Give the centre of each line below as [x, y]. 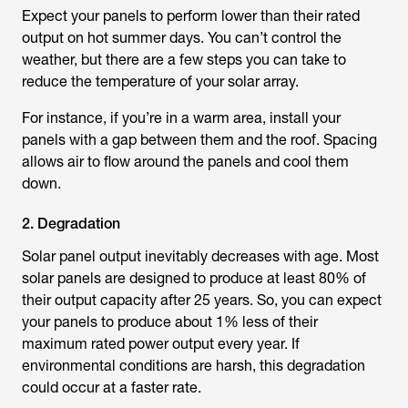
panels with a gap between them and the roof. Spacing [199, 140]
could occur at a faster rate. [112, 388]
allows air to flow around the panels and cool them [185, 162]
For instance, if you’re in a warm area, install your [181, 118]
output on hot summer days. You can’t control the [182, 38]
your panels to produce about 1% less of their [170, 322]
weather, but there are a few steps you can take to [184, 60]
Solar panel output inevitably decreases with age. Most [200, 256]
